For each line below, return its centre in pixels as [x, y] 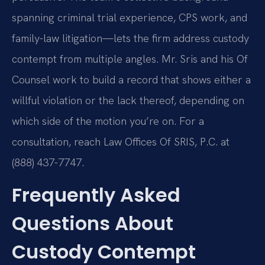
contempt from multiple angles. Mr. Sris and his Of [130, 59]
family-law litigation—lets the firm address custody [130, 38]
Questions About [93, 223]
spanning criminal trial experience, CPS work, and [130, 17]
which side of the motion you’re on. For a [108, 121]
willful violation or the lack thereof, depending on [128, 100]
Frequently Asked [96, 195]
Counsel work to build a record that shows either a [131, 79]
